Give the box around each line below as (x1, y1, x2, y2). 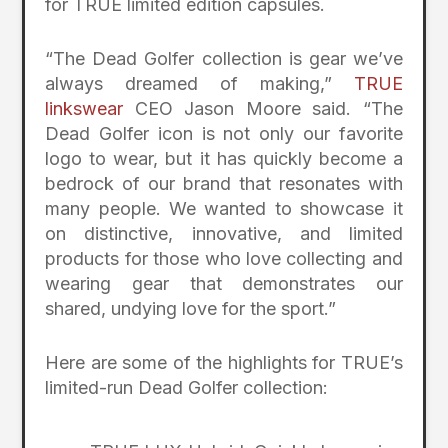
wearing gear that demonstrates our (45, 272, 403, 294)
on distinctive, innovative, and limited (45, 222, 403, 244)
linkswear (45, 97, 124, 119)
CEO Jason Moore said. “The (123, 97, 403, 119)
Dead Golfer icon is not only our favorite (45, 122, 403, 144)
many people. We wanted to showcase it (45, 197, 403, 219)
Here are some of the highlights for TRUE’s (45, 351, 403, 373)
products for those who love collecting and (45, 247, 403, 269)
